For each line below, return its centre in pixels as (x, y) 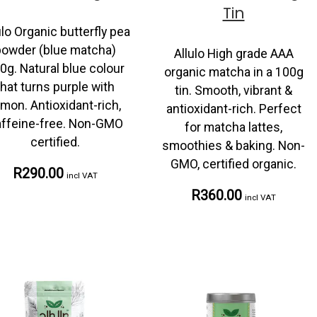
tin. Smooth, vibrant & (234, 90)
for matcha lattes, (234, 127)
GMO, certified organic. (234, 164)
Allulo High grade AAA (234, 53)
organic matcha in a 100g (234, 72)
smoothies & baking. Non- (234, 145)
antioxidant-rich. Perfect (234, 109)
